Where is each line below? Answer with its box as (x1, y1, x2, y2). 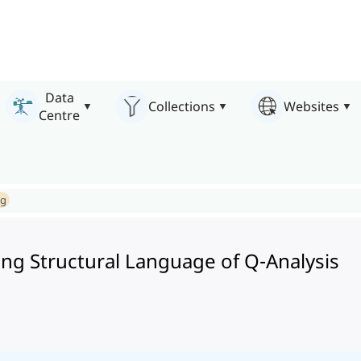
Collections (148, 97, 215, 115)
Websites (284, 97, 339, 115)
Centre (39, 106, 80, 124)
